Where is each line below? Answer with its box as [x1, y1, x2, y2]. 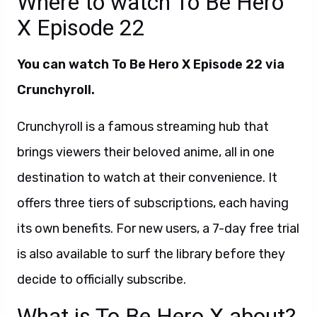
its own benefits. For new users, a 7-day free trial [17, 221, 299, 236]
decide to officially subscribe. [17, 272, 186, 287]
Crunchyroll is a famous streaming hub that [17, 119, 269, 134]
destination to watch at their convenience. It [17, 170, 277, 185]
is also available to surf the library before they [17, 246, 285, 262]
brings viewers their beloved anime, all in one [17, 144, 275, 160]
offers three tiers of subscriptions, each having [17, 195, 289, 211]
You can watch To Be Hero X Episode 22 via [17, 57, 284, 72]
